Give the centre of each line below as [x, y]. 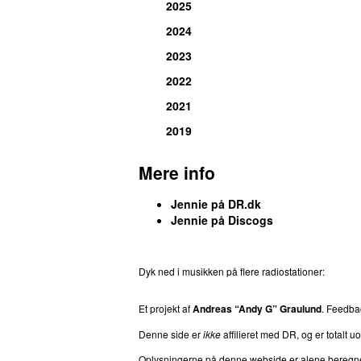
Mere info [177, 172]
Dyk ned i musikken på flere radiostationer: [232, 271]
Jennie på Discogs [222, 220]
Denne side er [171, 334]
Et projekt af [166, 308]
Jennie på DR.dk [216, 203]
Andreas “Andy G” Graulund [257, 308]
